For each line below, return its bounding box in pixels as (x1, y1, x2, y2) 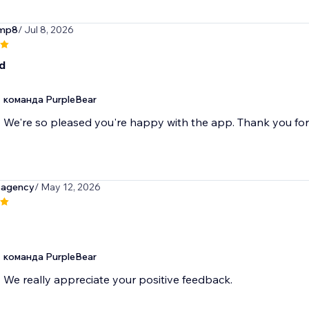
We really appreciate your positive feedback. (3, 272, 232, 287)
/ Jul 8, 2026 (17, 23, 74, 37)
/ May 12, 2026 (34, 181, 101, 194)
